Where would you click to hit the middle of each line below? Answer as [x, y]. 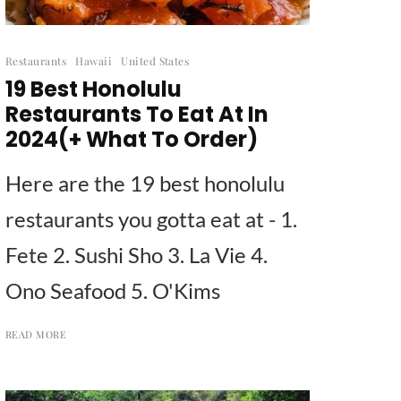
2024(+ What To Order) [132, 139]
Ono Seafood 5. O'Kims [113, 290]
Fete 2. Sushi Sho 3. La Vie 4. [137, 254]
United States [155, 60]
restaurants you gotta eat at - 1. [151, 218]
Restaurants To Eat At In [137, 114]
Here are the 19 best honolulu [145, 183]
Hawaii [94, 60]
